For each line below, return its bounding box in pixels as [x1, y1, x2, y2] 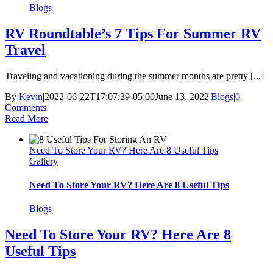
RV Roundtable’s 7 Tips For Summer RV [5, 25, 261, 41]
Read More [5, 113, 48, 124]
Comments [5, 102, 46, 113]
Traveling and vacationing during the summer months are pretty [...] [5, 70, 264, 81]
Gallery [29, 155, 58, 166]
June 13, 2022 [155, 91, 209, 102]
